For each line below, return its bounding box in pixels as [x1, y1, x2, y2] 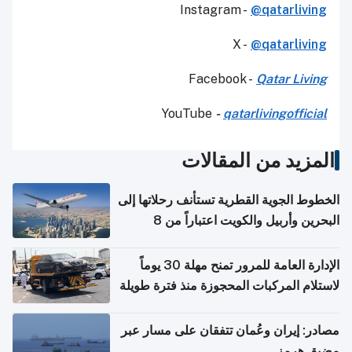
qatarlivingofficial [223, 105, 327, 121]
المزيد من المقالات [181, 148, 335, 172]
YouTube [162, 105, 215, 121]
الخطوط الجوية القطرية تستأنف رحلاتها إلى [118, 192, 339, 207]
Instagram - [180, 2, 251, 17]
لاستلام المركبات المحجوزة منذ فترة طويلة [119, 277, 339, 293]
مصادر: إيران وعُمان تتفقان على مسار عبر [121, 322, 339, 338]
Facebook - [189, 71, 256, 86]
